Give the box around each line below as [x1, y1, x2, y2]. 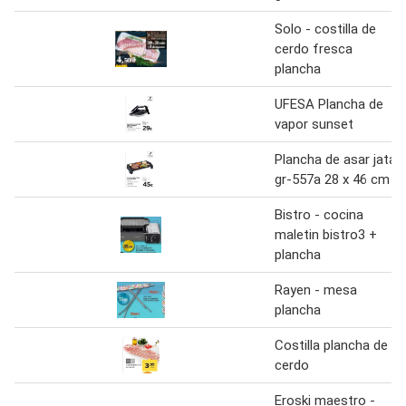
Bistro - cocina [275, 206, 363, 223]
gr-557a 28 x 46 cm [275, 170, 390, 188]
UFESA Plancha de [275, 95, 383, 112]
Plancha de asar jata [275, 150, 396, 168]
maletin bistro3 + [275, 226, 377, 243]
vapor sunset [275, 115, 353, 132]
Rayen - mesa [275, 281, 357, 298]
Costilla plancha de [275, 336, 388, 353]
